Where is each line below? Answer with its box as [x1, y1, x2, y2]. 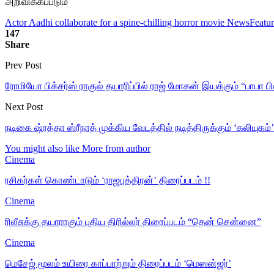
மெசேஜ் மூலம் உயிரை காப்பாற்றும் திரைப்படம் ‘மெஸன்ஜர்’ [5, 257, 231, 268]
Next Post [5, 101, 43, 112]
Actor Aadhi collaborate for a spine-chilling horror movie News [5, 17, 250, 28]
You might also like [5, 143, 80, 154]
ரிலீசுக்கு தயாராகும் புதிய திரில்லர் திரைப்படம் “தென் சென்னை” [5, 216, 261, 227]
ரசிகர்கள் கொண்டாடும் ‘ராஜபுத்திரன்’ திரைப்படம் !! [5, 174, 210, 185]
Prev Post [5, 59, 42, 70]
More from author [82, 143, 150, 154]
